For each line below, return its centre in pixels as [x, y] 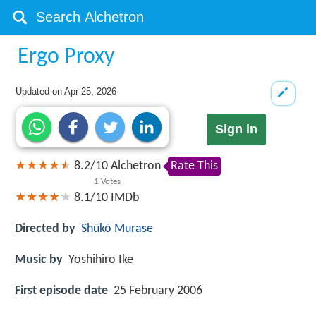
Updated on [40, 91]
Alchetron [134, 166]
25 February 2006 [158, 291]
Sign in [236, 129]
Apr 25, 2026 [91, 91]
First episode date [61, 291]
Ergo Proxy [66, 57]
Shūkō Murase [117, 229]
